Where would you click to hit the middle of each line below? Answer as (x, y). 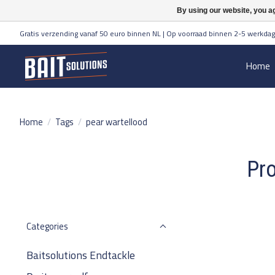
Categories (47, 226)
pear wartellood (116, 122)
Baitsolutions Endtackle (81, 255)
